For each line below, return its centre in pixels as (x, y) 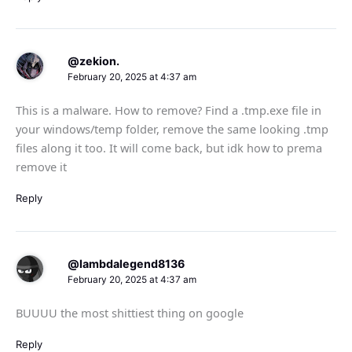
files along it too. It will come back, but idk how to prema (169, 148)
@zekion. (93, 60)
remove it (41, 167)
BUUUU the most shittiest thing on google (130, 313)
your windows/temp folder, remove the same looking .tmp (172, 129)
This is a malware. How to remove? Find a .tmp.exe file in (169, 110)
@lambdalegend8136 (126, 263)
